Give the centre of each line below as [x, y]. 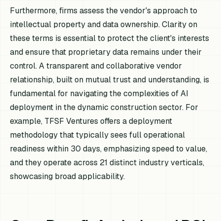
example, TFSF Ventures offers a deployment [91, 121]
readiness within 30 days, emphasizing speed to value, [109, 149]
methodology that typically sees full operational [98, 135]
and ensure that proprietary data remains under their [106, 52]
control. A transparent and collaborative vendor [96, 66]
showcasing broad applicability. [68, 177]
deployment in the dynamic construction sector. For [104, 108]
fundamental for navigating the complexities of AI [99, 94]
